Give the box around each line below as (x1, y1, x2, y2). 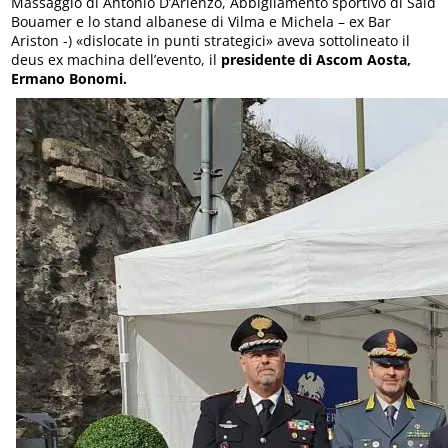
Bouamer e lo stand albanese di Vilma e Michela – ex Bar (11, 12, 392, 31)
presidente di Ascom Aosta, (221, 50, 412, 69)
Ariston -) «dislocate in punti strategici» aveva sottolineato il (11, 31, 411, 50)
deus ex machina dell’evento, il (11, 50, 222, 69)
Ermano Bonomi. (11, 69, 128, 88)
